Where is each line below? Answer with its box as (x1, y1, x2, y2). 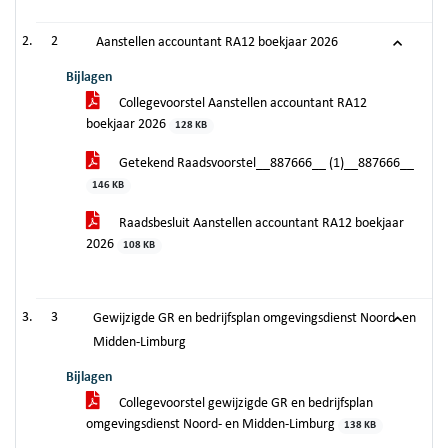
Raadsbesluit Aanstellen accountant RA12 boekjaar (116, 216, 404, 231)
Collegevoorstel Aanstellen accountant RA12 (116, 96, 367, 111)
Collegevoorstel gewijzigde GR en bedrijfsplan (116, 396, 373, 411)
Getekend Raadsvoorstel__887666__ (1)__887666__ (116, 156, 414, 171)
